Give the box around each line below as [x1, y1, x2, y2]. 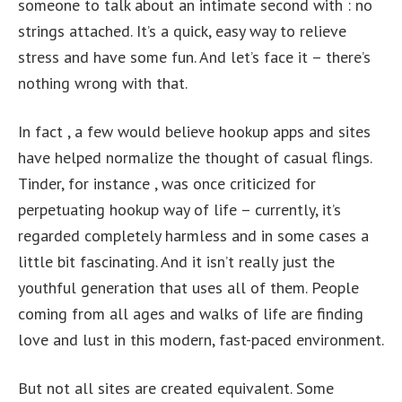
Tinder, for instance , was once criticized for [18, 173, 316, 194]
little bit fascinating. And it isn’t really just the [18, 251, 335, 272]
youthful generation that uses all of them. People [18, 277, 359, 298]
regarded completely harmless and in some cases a [18, 225, 369, 246]
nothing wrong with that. [18, 73, 188, 93]
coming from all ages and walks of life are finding [18, 303, 363, 324]
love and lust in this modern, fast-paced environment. [18, 329, 384, 350]
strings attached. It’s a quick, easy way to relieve [18, 21, 346, 41]
